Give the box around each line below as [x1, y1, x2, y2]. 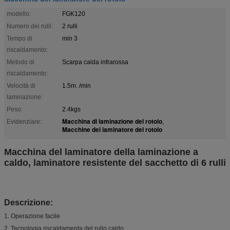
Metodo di [7, 58, 34, 66]
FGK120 [62, 10, 85, 17]
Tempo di [7, 34, 32, 42]
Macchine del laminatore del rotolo [62, 124, 162, 134]
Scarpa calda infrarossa [62, 58, 128, 66]
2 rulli [62, 22, 78, 30]
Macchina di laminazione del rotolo [62, 116, 162, 126]
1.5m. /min [62, 82, 91, 89]
